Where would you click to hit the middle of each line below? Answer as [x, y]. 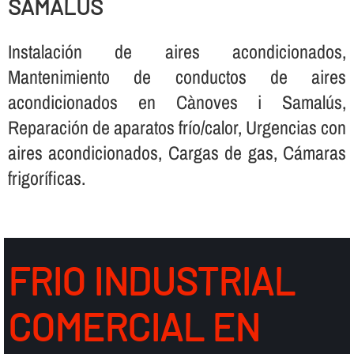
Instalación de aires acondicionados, [177, 51]
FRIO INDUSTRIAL [151, 280]
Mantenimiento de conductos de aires [177, 76]
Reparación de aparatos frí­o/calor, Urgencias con [177, 127]
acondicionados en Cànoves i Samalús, [177, 102]
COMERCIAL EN [134, 326]
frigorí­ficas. [46, 177]
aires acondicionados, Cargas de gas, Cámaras [177, 152]
